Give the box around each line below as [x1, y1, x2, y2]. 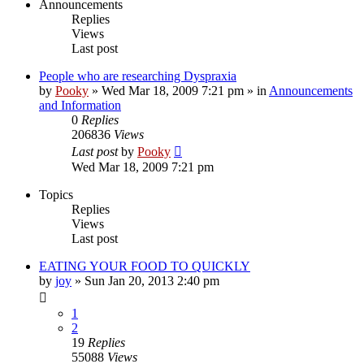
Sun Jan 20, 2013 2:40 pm [84, 273, 219, 288]
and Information [39, 97, 121, 112]
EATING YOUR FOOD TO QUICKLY [39, 258, 250, 273]
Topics [39, 187, 73, 201]
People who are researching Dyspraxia [39, 68, 236, 83]
